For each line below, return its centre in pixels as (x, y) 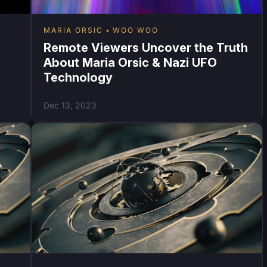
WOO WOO (135, 30)
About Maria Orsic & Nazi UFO (130, 62)
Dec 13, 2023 (70, 105)
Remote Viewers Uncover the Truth (145, 47)
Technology (78, 77)
